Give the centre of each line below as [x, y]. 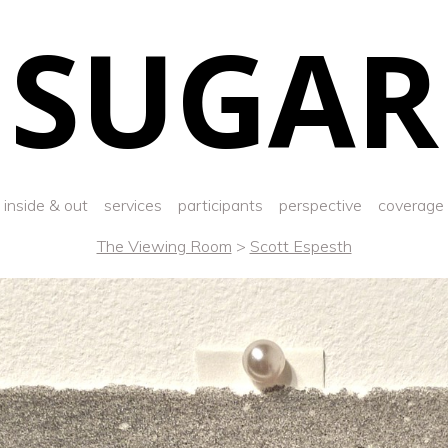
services [133, 205]
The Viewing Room [164, 246]
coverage [411, 205]
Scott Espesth [300, 246]
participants [220, 205]
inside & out [46, 205]
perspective [320, 205]
